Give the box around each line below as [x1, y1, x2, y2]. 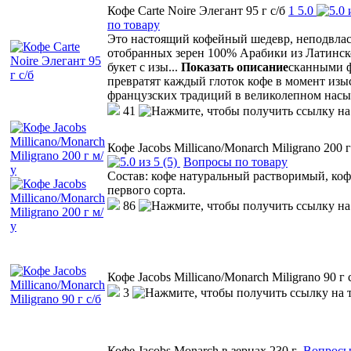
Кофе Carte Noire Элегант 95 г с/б [107, 3, 285, 17]
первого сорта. [107, 183, 186, 197]
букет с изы [107, 60, 168, 74]
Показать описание [181, 60, 288, 74]
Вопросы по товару [183, 154, 288, 168]
